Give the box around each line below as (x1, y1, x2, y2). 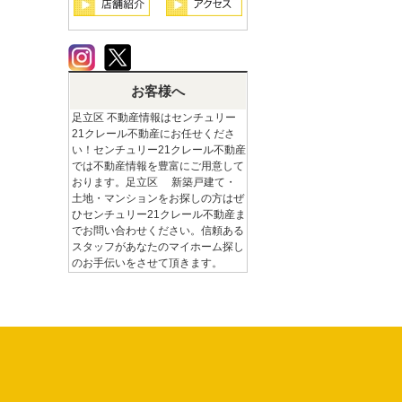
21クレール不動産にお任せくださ (72, 127, 235, 140)
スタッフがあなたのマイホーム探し (72, 240, 244, 253)
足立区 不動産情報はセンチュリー (72, 110, 236, 124)
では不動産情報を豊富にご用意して (72, 159, 244, 172)
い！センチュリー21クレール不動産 (72, 143, 246, 156)
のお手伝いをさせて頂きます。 (72, 256, 223, 269)
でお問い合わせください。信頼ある (72, 223, 244, 237)
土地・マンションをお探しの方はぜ (72, 191, 244, 205)
